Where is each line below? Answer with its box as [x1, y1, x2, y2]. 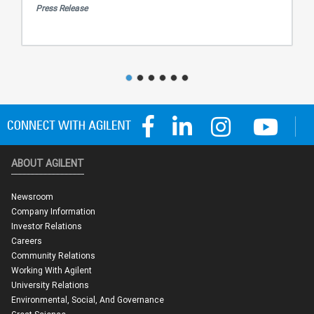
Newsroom [11, 191, 53, 203]
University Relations [11, 280, 89, 291]
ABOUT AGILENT [11, 157, 84, 170]
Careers [11, 235, 42, 247]
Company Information [11, 206, 95, 217]
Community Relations [11, 250, 95, 261]
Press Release [36, 3, 88, 14]
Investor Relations [11, 221, 82, 232]
